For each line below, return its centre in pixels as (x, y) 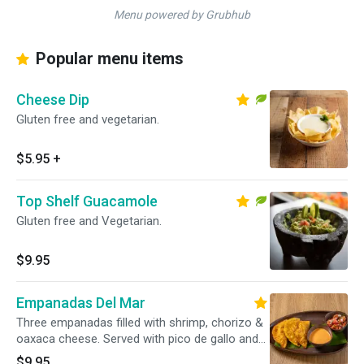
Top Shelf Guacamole (87, 201)
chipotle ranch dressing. (80, 355)
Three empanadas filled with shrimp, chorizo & (140, 323)
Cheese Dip (53, 100)
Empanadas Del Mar (81, 303)
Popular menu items (108, 58)
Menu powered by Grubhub (182, 15)
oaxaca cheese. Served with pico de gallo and (137, 339)
